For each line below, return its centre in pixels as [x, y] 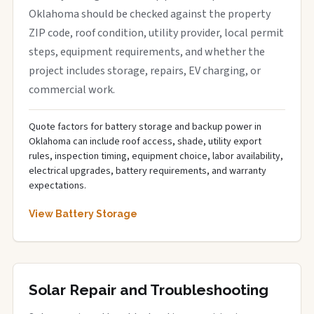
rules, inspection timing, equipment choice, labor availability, [156, 156]
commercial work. [72, 90]
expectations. [57, 186]
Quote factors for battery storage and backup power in [145, 127]
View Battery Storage [83, 214]
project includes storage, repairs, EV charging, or [145, 71]
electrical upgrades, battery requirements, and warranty [148, 171]
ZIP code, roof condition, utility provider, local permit [156, 33]
